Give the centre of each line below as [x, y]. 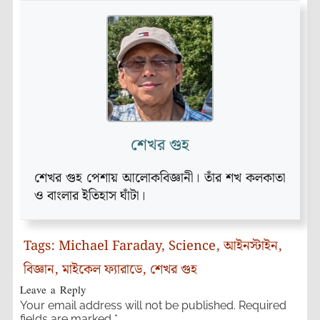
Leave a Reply [53, 290]
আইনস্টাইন [251, 246]
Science [192, 246]
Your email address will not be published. [128, 306]
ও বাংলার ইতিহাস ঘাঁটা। [90, 196]
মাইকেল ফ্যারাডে [102, 270]
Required [262, 306]
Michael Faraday [110, 246]
